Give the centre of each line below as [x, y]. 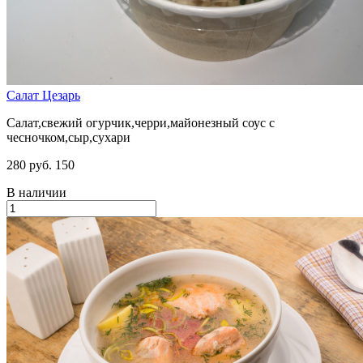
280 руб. [29, 165]
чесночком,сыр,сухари [68, 138]
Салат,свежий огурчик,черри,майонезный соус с [141, 123]
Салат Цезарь [43, 96]
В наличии [36, 193]
